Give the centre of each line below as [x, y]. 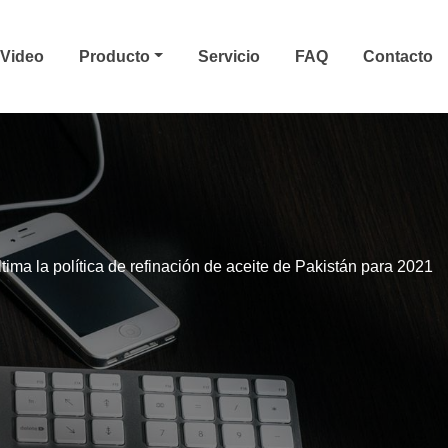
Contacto [398, 56]
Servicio [229, 56]
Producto [117, 56]
